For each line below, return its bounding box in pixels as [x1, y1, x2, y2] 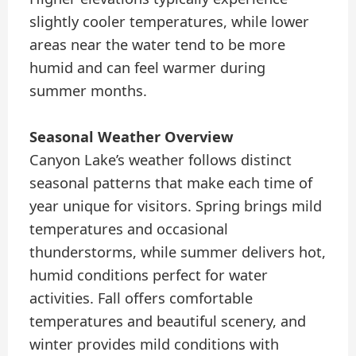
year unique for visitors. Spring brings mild [29, 196, 323, 216]
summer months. [29, 81, 148, 101]
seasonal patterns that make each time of [29, 173, 313, 193]
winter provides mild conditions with [29, 335, 280, 354]
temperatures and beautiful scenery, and [29, 311, 307, 331]
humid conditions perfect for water [29, 265, 269, 285]
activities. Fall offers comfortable [29, 288, 253, 308]
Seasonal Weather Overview [29, 127, 234, 147]
